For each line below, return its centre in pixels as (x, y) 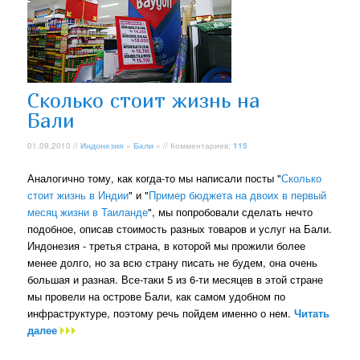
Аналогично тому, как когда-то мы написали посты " (155, 178)
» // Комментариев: (194, 145)
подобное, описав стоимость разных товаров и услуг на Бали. (180, 228)
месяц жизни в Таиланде (88, 211)
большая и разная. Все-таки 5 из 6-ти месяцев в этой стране (176, 279)
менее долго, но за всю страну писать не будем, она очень (173, 262)
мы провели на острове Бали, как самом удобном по (157, 296)
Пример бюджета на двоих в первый (238, 194)
